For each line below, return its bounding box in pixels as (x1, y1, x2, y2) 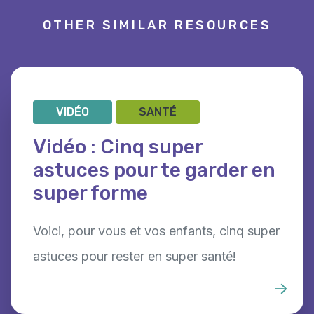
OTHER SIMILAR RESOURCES (42, 17, 272, 33)
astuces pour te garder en (33, 158, 275, 182)
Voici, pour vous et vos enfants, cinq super (33, 223, 280, 238)
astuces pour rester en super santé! (33, 248, 236, 264)
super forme (33, 181, 148, 205)
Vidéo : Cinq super (33, 135, 203, 158)
